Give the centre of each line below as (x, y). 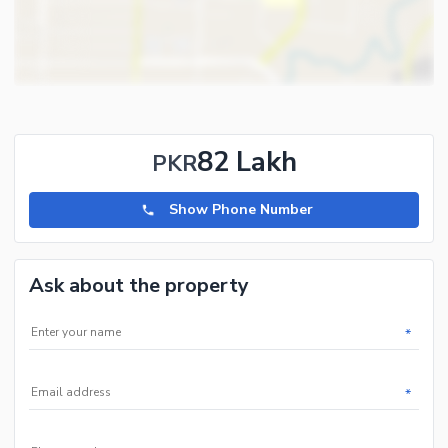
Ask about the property (139, 286)
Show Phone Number (241, 210)
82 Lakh (246, 162)
